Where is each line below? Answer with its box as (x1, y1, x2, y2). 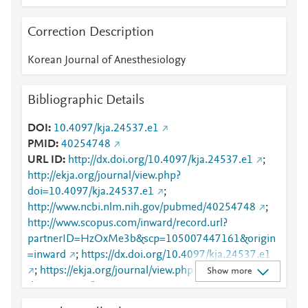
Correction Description (27, 25, 154, 39)
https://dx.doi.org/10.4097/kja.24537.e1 (81, 250, 271, 261)
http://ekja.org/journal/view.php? (27, 170, 181, 181)
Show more (206, 266, 252, 276)
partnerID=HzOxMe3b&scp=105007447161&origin (27, 234, 276, 245)
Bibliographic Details (27, 93, 144, 107)
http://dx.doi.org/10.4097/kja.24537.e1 (68, 155, 253, 166)
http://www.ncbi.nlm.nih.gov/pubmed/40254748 (27, 202, 256, 213)
